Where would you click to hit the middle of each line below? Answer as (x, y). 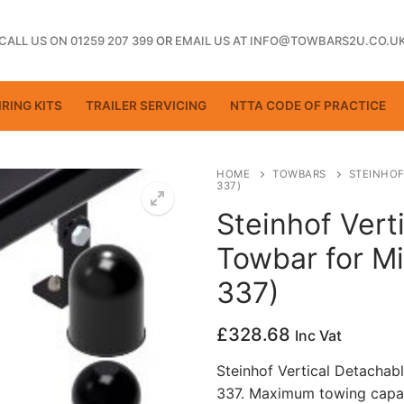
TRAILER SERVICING (146, 106)
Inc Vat (318, 336)
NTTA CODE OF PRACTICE (308, 106)
